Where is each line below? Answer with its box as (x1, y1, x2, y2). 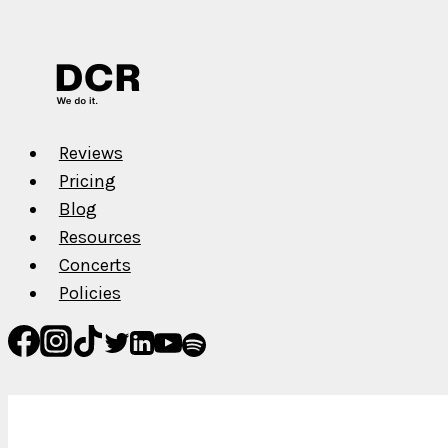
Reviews (58, 142, 123, 165)
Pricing (58, 170, 116, 193)
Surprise (162, 15, 229, 38)
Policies (58, 282, 121, 305)
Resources (58, 226, 141, 249)
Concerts (58, 254, 131, 277)
